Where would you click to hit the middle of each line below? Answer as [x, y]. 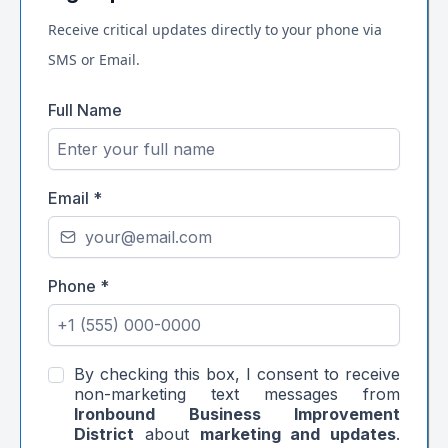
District [104, 434]
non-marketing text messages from [237, 394]
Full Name [85, 110]
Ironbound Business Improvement [237, 414]
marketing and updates [297, 434]
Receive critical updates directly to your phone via [215, 29]
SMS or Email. [94, 59]
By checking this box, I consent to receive [237, 374]
